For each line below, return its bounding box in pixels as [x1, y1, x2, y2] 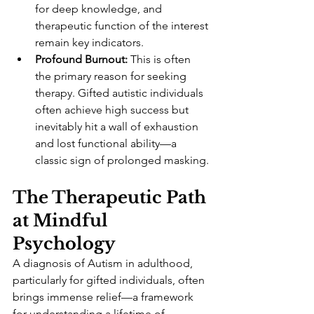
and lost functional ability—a [35, 137, 179, 151]
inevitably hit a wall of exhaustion [35, 120, 201, 134]
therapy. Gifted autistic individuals [35, 86, 206, 100]
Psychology [13, 233, 116, 254]
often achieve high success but [35, 103, 191, 117]
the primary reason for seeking [35, 69, 189, 83]
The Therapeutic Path [13, 187, 210, 208]
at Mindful [13, 210, 112, 231]
